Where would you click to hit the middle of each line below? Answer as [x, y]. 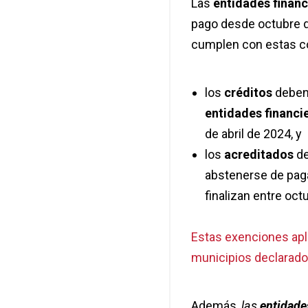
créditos [248, 93]
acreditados [260, 155]
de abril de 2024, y [253, 134]
